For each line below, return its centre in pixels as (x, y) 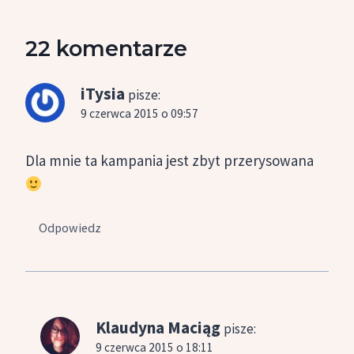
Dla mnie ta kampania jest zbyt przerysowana (169, 161)
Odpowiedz (70, 227)
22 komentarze (106, 49)
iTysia (103, 94)
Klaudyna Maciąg (158, 327)
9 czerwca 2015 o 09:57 (139, 114)
